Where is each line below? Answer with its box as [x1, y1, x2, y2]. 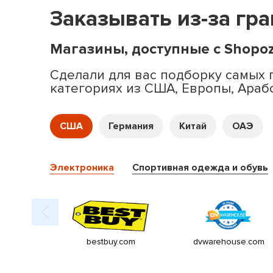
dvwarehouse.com [193, 236, 264, 247]
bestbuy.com [87, 236, 135, 247]
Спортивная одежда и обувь [132, 161, 268, 174]
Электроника [50, 161, 114, 174]
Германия [108, 120, 154, 132]
